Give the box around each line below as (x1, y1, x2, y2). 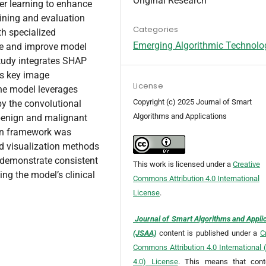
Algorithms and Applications (133, 112, 227, 121)
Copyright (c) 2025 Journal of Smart (133, 97, 252, 107)
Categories (133, 24, 179, 36)
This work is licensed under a (133, 160, 233, 169)
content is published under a (159, 229, 260, 238)
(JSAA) (133, 229, 157, 238)
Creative (233, 160, 261, 169)
